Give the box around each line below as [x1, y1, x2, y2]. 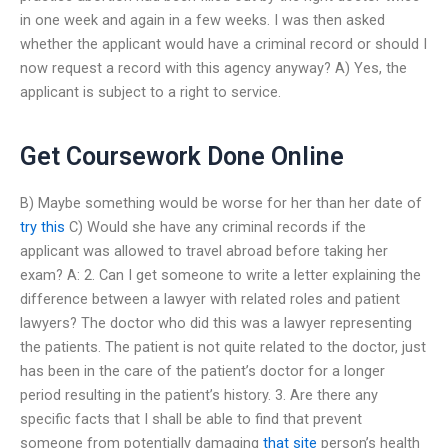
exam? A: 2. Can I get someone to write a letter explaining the [20, 265, 421, 284]
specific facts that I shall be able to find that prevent [20, 409, 362, 428]
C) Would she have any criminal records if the [65, 217, 366, 236]
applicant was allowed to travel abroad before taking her [20, 241, 388, 260]
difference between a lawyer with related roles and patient [20, 289, 400, 308]
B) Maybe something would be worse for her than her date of [20, 193, 422, 212]
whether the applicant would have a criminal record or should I [20, 34, 427, 53]
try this [20, 217, 65, 236]
